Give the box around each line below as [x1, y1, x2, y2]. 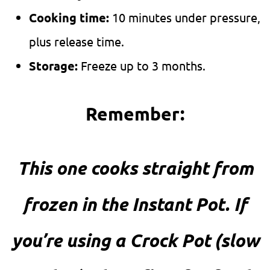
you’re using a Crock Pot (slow [11, 229, 259, 252]
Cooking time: [29, 10, 112, 26]
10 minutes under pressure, [112, 10, 260, 25]
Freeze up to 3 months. [81, 58, 206, 74]
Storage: [29, 58, 81, 74]
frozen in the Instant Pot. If [23, 193, 247, 216]
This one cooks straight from [17, 157, 253, 180]
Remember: [86, 102, 184, 125]
